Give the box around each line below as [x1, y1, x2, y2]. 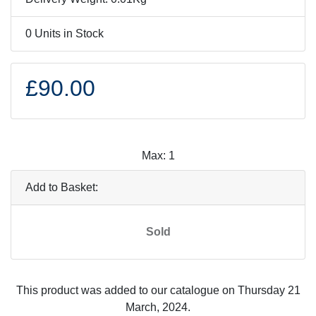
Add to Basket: [25, 181, 98, 193]
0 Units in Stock [25, 28, 104, 39]
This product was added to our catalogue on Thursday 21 [16, 284, 300, 296]
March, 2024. [126, 301, 190, 313]
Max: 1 [141, 150, 175, 162]
